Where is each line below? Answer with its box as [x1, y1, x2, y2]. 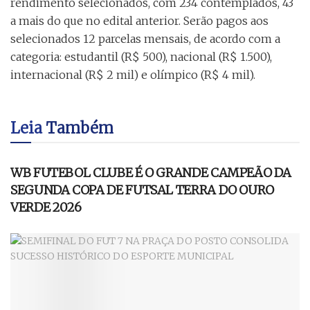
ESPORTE [21, 138, 61, 149]
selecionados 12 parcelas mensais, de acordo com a [10, 31, 280, 46]
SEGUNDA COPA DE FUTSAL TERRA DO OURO [10, 181, 275, 198]
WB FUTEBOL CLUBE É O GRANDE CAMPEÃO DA [10, 164, 291, 181]
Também [46, 118, 113, 138]
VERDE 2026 [10, 199, 82, 215]
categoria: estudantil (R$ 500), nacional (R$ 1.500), [10, 49, 272, 64]
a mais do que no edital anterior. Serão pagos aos [10, 13, 268, 28]
